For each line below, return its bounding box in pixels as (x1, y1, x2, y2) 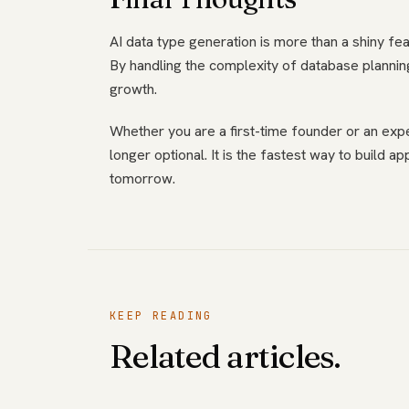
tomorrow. (110, 169, 175, 188)
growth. (110, 79, 157, 99)
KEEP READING (110, 309, 213, 323)
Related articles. (110, 336, 341, 376)
